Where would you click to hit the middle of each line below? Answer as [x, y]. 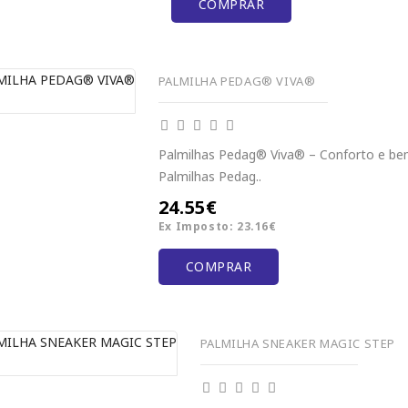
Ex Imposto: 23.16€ [217, 226]
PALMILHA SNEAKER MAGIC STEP [297, 343]
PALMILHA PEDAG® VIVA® [237, 81]
